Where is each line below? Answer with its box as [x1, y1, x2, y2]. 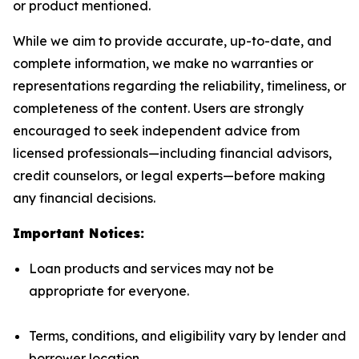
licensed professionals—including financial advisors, [13, 144, 332, 161]
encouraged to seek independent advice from [13, 122, 300, 139]
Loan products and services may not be [29, 260, 274, 276]
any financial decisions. [13, 189, 155, 206]
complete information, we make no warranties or [13, 54, 313, 71]
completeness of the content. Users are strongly [13, 99, 304, 116]
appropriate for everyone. [29, 282, 189, 299]
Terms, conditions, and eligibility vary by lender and [29, 327, 346, 344]
